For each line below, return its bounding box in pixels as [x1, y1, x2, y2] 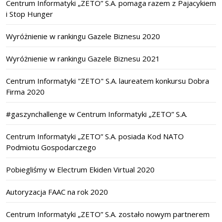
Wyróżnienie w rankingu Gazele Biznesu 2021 [6, 54, 160, 64]
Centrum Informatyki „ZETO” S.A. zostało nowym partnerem [6, 209, 210, 220]
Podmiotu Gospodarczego [6, 142, 96, 153]
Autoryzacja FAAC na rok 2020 [6, 187, 108, 197]
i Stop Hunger [6, 9, 53, 19]
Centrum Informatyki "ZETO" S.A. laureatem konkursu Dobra [6, 76, 209, 86]
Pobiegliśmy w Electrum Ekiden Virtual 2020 [6, 165, 155, 175]
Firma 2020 [6, 87, 45, 97]
